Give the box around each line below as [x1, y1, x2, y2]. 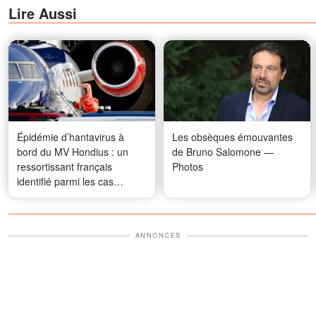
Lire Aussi [8, 2, 77, 23]
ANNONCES [135, 231, 181, 241]
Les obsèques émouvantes [172, 130, 293, 145]
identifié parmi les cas [17, 174, 114, 189]
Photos [172, 159, 203, 174]
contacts [17, 189, 54, 204]
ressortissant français [17, 159, 112, 174]
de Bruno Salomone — [172, 145, 274, 159]
